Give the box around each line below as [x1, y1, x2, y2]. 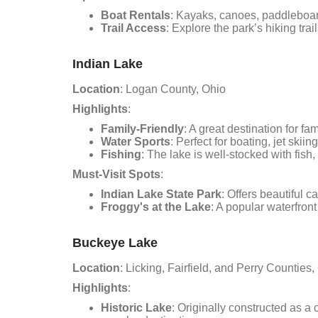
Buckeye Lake [72, 236, 158, 250]
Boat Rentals [101, 9, 170, 21]
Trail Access [101, 22, 166, 34]
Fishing [101, 148, 141, 160]
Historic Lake [101, 302, 172, 314]
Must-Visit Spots [72, 168, 160, 180]
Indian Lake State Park [101, 188, 221, 200]
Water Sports [101, 136, 170, 148]
